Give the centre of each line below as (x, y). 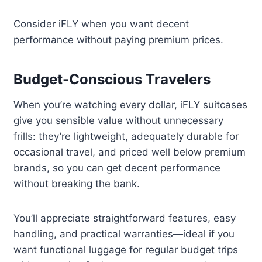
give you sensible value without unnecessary (119, 121)
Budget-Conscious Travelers (112, 80)
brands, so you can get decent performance (117, 168)
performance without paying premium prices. (119, 40)
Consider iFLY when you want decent (101, 24)
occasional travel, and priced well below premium (130, 152)
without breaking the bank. (77, 184)
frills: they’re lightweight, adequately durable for (126, 137)
